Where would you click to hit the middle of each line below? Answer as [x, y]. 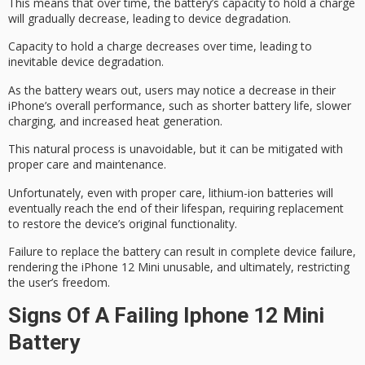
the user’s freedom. [59, 283]
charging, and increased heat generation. [115, 121]
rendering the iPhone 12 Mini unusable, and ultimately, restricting [179, 267]
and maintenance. [118, 165]
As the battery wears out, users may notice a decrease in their [172, 90]
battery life [281, 105]
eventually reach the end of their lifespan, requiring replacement [176, 208]
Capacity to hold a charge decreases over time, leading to [160, 46]
